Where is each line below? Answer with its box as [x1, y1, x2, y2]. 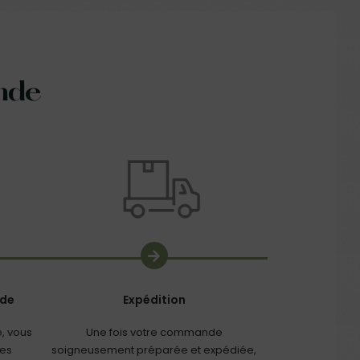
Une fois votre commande [85, 325, 223, 341]
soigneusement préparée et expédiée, [51, 342, 257, 358]
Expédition [122, 292, 186, 309]
